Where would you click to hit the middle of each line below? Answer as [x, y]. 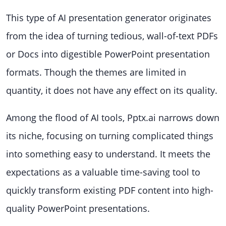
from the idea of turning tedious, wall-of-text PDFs [112, 36]
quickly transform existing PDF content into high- [110, 190]
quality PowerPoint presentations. [78, 208]
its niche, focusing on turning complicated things [110, 136]
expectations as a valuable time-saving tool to [103, 172]
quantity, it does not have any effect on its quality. [113, 90]
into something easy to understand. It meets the [108, 154]
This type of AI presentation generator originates [109, 18]
